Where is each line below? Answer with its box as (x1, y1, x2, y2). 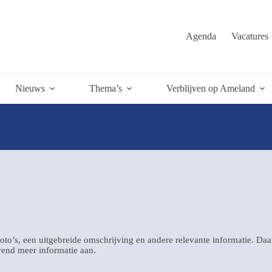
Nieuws (15, 83, 45, 93)
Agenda (186, 31, 217, 41)
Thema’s (89, 83, 122, 93)
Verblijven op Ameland (166, 83, 255, 93)
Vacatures (231, 31, 269, 41)
